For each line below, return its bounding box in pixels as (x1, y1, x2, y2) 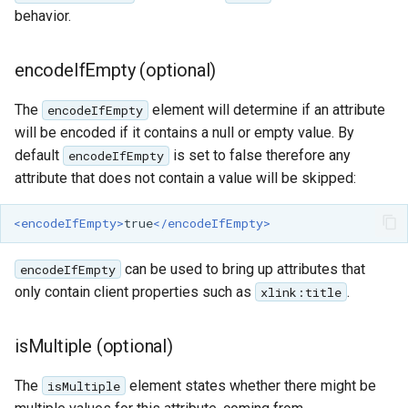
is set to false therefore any (168, 146, 351, 164)
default (15, 146, 63, 164)
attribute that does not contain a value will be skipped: (15, 168, 356, 187)
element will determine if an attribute (148, 100, 385, 118)
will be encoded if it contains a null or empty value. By (15, 123, 354, 141)
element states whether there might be (125, 376, 376, 394)
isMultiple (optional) (15, 334, 173, 357)
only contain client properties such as (15, 282, 255, 301)
